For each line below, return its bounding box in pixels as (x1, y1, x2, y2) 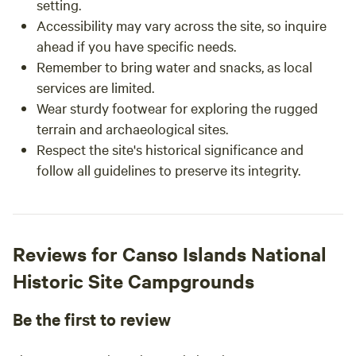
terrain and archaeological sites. (37, 119, 228, 137)
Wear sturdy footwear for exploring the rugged (37, 99, 318, 117)
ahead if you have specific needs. (37, 37, 236, 55)
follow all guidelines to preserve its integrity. (37, 161, 300, 179)
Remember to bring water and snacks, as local (37, 57, 312, 75)
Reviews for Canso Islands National (13, 241, 327, 266)
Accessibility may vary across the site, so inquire (37, 16, 327, 34)
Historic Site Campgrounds (13, 268, 254, 293)
